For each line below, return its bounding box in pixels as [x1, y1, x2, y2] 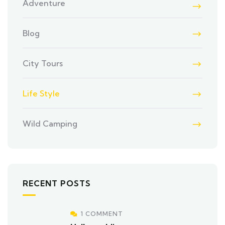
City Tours [23, 58, 63, 68]
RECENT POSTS [23, 178, 91, 188]
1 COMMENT [80, 210, 123, 217]
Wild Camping [23, 119, 77, 129]
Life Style [23, 88, 60, 98]
